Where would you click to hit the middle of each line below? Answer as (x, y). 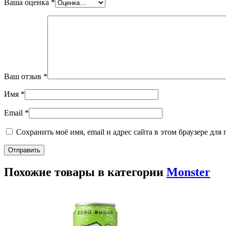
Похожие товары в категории (85, 172)
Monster (188, 172)
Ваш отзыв (24, 76)
